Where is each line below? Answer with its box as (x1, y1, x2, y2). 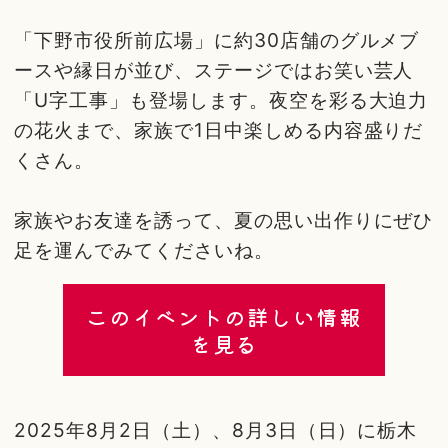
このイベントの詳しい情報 (86, 301, 362, 333)
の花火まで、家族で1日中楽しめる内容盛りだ (14, 118, 424, 143)
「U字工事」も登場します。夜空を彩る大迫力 (14, 88, 429, 113)
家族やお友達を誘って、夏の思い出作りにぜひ (14, 208, 434, 233)
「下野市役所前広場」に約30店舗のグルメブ (14, 28, 420, 53)
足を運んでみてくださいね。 (14, 238, 274, 263)
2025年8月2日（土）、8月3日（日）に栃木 (14, 417, 418, 442)
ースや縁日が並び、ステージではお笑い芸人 (14, 58, 414, 83)
